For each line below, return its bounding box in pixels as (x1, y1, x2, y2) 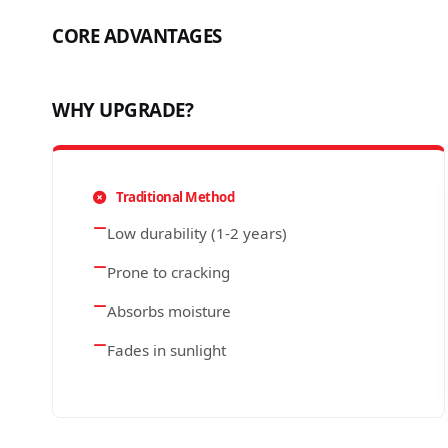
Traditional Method (113, 188, 234, 206)
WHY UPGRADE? (52, 97, 193, 122)
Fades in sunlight (107, 340, 226, 360)
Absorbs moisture (107, 301, 231, 321)
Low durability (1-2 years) (107, 223, 287, 243)
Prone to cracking (107, 262, 230, 282)
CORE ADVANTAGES (52, 23, 222, 48)
